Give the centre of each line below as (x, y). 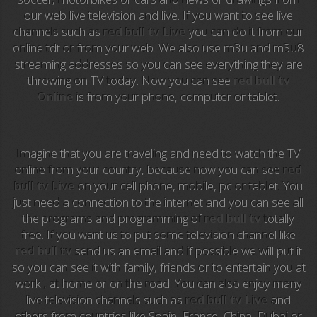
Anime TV (158, 17)
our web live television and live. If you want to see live (158, 16)
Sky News (158, 283)
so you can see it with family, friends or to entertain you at (158, 267)
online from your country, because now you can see (149, 169)
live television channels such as (106, 299)
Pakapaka (158, 50)
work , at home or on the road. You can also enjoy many (158, 283)
